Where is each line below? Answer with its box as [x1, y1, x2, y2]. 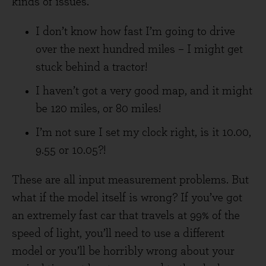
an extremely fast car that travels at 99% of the [12, 210, 240, 221]
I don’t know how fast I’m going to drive [36, 26, 235, 37]
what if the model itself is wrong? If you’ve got [12, 192, 242, 204]
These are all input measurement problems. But [12, 174, 249, 186]
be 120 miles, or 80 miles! [36, 103, 161, 115]
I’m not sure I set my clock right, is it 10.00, [36, 126, 251, 138]
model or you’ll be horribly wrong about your [12, 245, 235, 257]
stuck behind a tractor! [36, 61, 147, 73]
